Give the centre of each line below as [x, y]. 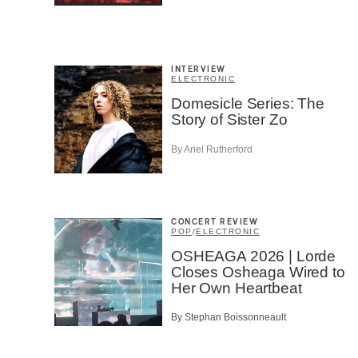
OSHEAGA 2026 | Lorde [254, 256]
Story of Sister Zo [229, 120]
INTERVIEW [199, 70]
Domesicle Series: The [248, 104]
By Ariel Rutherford [212, 149]
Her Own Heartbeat [237, 288]
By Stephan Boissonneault [229, 318]
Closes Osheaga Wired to [258, 272]
